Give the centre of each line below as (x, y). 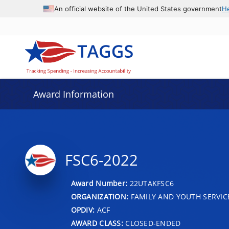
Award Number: (100, 183)
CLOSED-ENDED (152, 223)
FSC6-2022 (101, 160)
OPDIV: (83, 210)
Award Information (73, 94)
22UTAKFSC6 (152, 183)
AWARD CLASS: (97, 223)
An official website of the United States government (138, 8)
